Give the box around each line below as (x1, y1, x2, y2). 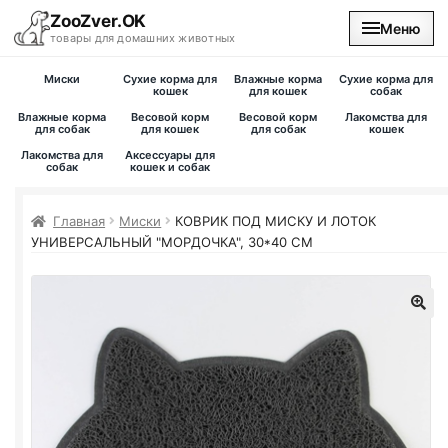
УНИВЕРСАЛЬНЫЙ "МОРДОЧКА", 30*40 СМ (31, 234, 313, 251)
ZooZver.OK (50, 11, 147, 31)
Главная (53, 213, 106, 230)
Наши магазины (18, 187, 142, 207)
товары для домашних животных (50, 31, 236, 45)
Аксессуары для (125, 148, 215, 162)
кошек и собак (130, 160, 210, 174)
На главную (18, 81, 108, 101)
